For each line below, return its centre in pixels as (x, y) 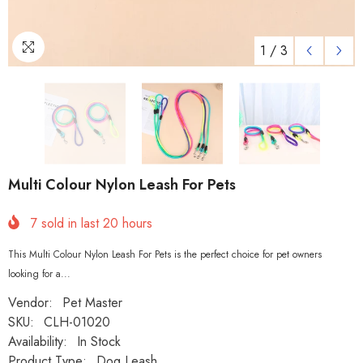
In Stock (99, 342)
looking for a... (39, 274)
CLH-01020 (77, 322)
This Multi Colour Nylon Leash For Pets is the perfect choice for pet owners (165, 255)
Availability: (38, 342)
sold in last (70, 224)
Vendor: (30, 303)
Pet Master (92, 303)
